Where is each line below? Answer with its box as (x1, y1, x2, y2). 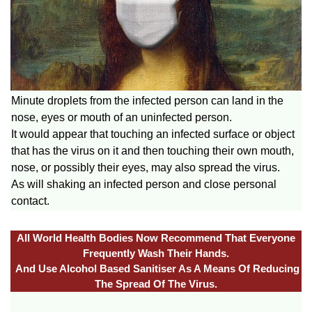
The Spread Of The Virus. (95, 277, 217, 290)
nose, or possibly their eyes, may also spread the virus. (11, 161, 280, 173)
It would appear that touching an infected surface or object (11, 127, 295, 140)
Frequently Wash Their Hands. (83, 247, 229, 259)
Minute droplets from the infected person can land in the (11, 94, 283, 107)
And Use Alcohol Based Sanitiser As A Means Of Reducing (13, 262, 299, 274)
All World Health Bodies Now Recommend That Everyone (17, 231, 295, 244)
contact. (11, 194, 49, 207)
